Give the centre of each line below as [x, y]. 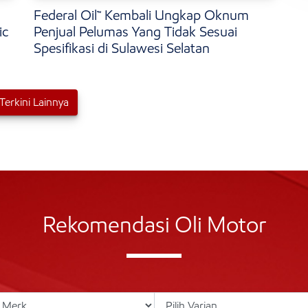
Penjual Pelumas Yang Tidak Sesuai [135, 32]
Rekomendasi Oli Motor [154, 225]
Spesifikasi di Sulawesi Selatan [122, 48]
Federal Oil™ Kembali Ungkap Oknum [141, 15]
